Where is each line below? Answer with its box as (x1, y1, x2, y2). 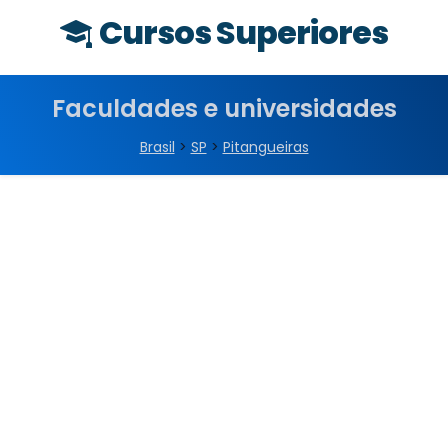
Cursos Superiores (99, 10, 388, 55)
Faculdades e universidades (51, 92, 397, 125)
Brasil (139, 137, 175, 157)
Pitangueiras (222, 137, 309, 157)
